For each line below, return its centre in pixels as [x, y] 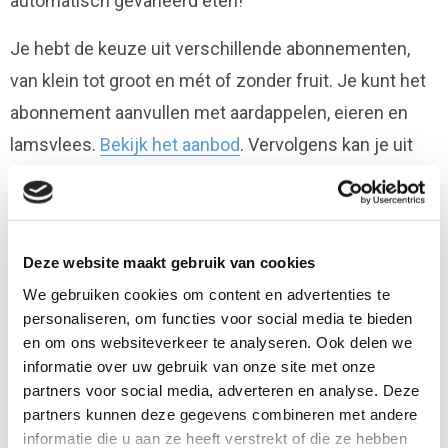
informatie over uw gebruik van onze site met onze [199, 366]
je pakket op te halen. [93, 208]
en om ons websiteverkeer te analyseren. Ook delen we [217, 342]
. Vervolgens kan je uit [326, 144]
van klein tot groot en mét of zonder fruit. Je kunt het [218, 80]
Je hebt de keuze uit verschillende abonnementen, [210, 48]
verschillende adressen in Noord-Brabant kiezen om [215, 176]
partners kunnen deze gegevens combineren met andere [220, 414]
